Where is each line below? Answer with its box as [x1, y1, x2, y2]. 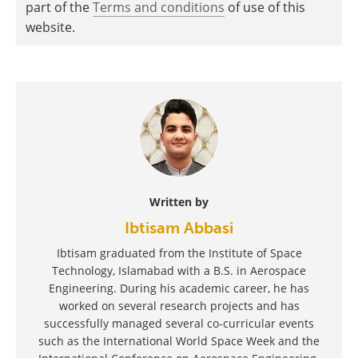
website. [26, 18, 75, 36]
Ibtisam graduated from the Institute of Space [56, 245, 302, 261]
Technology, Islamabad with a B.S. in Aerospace [52, 262, 306, 278]
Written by [149, 193, 209, 209]
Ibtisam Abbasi [125, 217, 233, 237]
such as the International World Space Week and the [38, 332, 320, 348]
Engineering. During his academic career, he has [49, 280, 309, 296]
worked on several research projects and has [58, 297, 300, 313]
